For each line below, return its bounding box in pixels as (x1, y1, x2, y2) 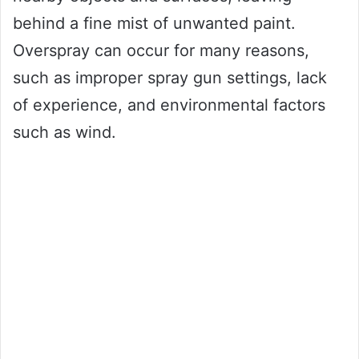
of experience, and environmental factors (13, 95, 325, 115)
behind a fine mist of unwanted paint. (13, 14, 296, 34)
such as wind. (13, 123, 116, 143)
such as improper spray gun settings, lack (13, 68, 327, 88)
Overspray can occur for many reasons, (13, 41, 309, 61)
